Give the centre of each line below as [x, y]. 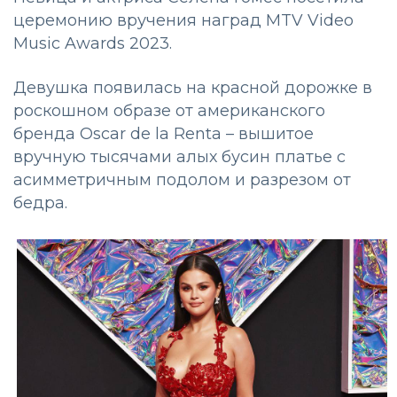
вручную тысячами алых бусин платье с [179, 156]
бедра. [40, 202]
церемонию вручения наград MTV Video [183, 20]
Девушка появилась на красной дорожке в [193, 87]
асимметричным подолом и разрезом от [182, 179]
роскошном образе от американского [169, 110]
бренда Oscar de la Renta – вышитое [163, 133]
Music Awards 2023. [93, 43]
